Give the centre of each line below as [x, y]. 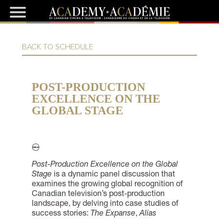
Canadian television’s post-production [98, 193]
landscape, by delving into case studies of [105, 203]
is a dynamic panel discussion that [114, 173]
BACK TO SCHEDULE [57, 47]
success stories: [61, 212]
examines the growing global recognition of [107, 183]
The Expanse [113, 212]
